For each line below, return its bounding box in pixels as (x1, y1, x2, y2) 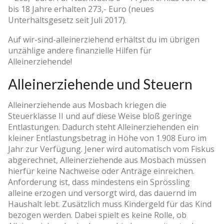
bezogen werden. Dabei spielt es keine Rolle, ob (8, 209, 186, 220)
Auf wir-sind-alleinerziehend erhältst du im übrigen (8, 33, 199, 45)
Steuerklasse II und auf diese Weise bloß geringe (8, 110, 191, 121)
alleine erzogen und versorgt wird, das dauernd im (8, 187, 196, 198)
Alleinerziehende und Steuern (8, 75, 192, 92)
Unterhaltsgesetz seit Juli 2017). (8, 14, 126, 25)
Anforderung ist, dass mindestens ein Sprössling (8, 176, 190, 187)
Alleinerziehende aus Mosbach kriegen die (8, 99, 166, 110)
